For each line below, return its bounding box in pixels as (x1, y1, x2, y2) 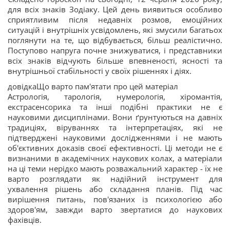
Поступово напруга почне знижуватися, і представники (8, 45, 222, 55)
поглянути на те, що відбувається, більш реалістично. (8, 35, 222, 45)
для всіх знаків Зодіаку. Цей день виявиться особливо (8, 4, 222, 14)
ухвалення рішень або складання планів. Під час (8, 184, 222, 194)
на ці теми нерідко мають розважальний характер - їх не (8, 163, 222, 174)
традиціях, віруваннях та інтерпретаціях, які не (8, 122, 222, 132)
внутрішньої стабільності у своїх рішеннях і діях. (8, 66, 191, 76)
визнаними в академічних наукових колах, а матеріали (8, 153, 222, 163)
